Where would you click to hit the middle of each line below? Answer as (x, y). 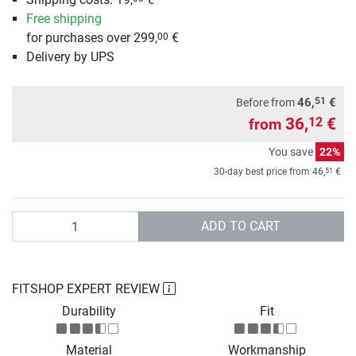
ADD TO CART (241, 226)
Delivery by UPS (70, 57)
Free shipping (64, 19)
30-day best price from (263, 172)
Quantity (35, 220)
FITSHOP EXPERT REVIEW (87, 289)
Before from (267, 103)
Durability (89, 311)
